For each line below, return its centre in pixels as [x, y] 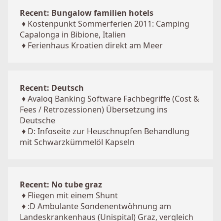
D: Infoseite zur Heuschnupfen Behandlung [109, 131]
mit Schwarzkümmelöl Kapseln [77, 142]
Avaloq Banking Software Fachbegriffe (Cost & [113, 99]
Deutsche [37, 120]
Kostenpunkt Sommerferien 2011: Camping [109, 24]
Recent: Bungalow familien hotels [87, 13]
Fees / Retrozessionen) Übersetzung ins [94, 110]
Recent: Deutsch [52, 88]
